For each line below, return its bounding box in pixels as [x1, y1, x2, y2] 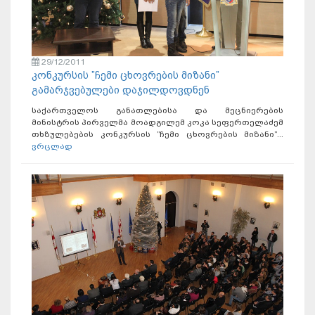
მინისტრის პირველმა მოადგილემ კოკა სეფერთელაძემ [32, 117, 283, 128]
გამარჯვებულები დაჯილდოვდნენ [32, 84, 210, 97]
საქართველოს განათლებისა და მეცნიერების [32, 105, 283, 116]
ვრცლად [32, 141, 72, 152]
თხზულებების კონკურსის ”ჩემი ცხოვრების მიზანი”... [32, 129, 283, 140]
